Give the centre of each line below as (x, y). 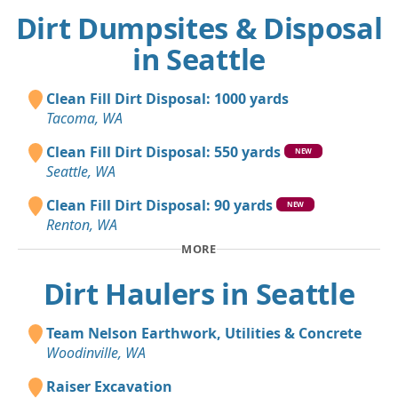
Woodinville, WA (96, 352)
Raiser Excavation (109, 386)
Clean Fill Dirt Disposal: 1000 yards (167, 99)
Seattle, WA (81, 172)
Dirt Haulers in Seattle (199, 293)
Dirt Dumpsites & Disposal (199, 28)
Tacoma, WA (84, 119)
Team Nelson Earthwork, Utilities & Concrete (204, 333)
